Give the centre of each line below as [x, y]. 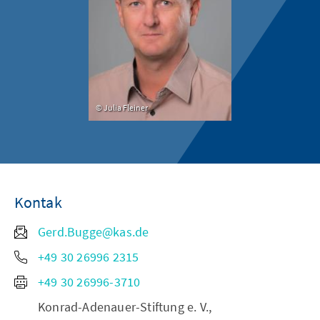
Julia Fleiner [126, 108]
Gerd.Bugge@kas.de [94, 232]
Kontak [38, 202]
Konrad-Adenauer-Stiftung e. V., [125, 307]
